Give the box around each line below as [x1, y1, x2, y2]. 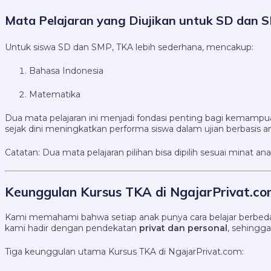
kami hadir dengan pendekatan [5, 223, 139, 234]
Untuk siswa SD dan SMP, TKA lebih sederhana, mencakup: [5, 42, 253, 53]
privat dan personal [139, 223, 227, 234]
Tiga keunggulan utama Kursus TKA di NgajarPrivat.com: [5, 246, 244, 258]
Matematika [29, 89, 80, 100]
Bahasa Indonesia [29, 65, 103, 77]
